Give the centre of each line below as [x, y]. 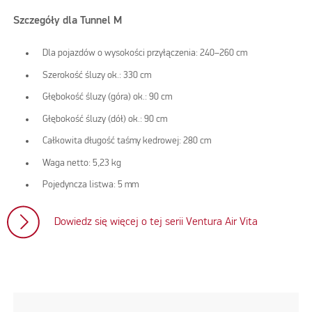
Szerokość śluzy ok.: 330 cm [97, 75]
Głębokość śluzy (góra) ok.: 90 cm [108, 97]
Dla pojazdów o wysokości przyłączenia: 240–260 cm [145, 53]
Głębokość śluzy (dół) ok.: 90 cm [105, 119]
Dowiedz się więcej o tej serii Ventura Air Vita [156, 222]
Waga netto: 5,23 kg [82, 163]
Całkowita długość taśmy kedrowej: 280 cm [127, 141]
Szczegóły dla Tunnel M [68, 21]
